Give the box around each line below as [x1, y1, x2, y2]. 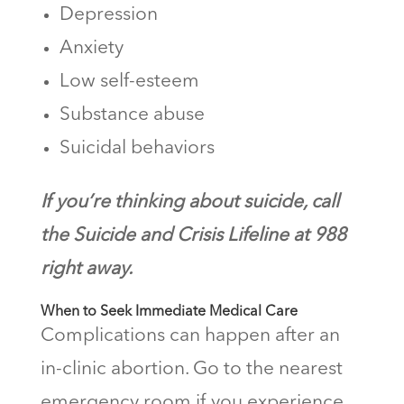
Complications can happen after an [40, 326, 340, 346]
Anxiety [59, 39, 124, 59]
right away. [40, 260, 133, 280]
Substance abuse [59, 106, 205, 125]
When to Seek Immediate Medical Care [40, 305, 301, 320]
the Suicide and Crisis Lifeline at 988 [40, 226, 346, 246]
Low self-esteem [59, 72, 199, 92]
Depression [59, 5, 158, 25]
